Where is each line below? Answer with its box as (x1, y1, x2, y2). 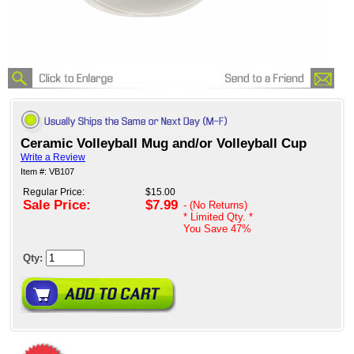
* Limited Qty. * (183, 211, 253, 224)
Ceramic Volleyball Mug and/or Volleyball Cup (21, 136, 307, 152)
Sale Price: (23, 198, 91, 213)
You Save (183, 223, 231, 235)
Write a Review (21, 152, 85, 164)
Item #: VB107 (21, 167, 74, 177)
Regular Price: (23, 186, 85, 198)
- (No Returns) (183, 199, 247, 212)
